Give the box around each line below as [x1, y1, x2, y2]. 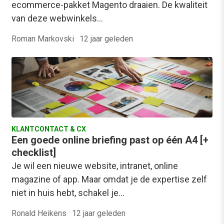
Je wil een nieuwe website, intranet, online [11, 160, 178, 171]
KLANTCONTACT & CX [11, 124, 86, 133]
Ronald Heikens [11, 208, 68, 218]
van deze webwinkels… [11, 13, 103, 24]
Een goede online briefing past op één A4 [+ [11, 133, 208, 146]
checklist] [11, 146, 56, 158]
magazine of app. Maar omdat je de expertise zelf [11, 173, 207, 184]
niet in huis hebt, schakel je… [11, 187, 124, 198]
